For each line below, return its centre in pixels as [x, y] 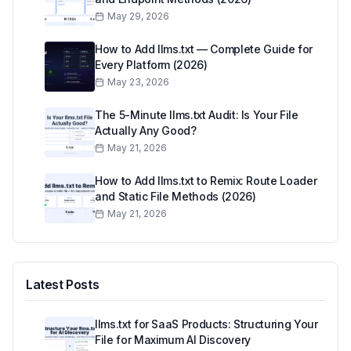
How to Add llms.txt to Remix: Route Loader [206, 181]
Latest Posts [63, 285]
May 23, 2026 [138, 82]
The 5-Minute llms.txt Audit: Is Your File [197, 115]
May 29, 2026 [138, 16]
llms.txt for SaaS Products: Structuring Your [206, 324]
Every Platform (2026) [151, 65]
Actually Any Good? [146, 131]
